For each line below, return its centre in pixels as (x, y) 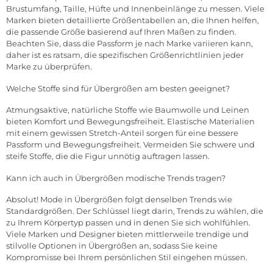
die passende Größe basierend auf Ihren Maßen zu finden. (121, 32)
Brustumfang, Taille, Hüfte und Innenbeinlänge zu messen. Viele (135, 9)
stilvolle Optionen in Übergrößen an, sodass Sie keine (112, 246)
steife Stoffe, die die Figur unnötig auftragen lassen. (108, 156)
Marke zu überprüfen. (49, 67)
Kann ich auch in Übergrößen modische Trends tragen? (116, 178)
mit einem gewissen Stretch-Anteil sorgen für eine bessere (122, 133)
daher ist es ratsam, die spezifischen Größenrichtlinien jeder (125, 55)
